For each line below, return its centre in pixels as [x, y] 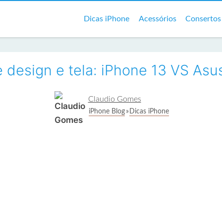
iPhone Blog [107, 111]
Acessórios [157, 19]
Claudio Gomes [114, 99]
